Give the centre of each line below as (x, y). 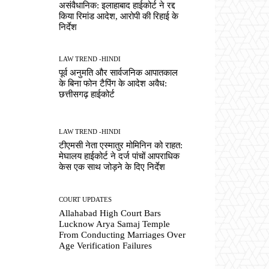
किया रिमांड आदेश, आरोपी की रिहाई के (119, 16)
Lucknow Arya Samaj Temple (115, 224)
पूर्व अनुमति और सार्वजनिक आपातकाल (119, 73)
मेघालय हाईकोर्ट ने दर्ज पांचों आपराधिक (119, 156)
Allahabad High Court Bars (110, 213)
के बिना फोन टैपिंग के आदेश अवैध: (113, 84)
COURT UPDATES (86, 199)
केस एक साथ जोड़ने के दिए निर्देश (112, 167)
